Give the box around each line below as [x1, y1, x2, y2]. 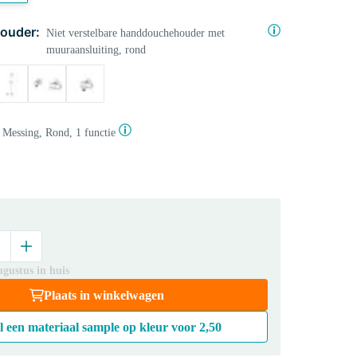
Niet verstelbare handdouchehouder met [45, 27, 225, 39]
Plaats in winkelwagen [43, 288, 164, 302]
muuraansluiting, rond [45, 44, 146, 56]
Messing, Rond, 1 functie [2, 127, 116, 139]
